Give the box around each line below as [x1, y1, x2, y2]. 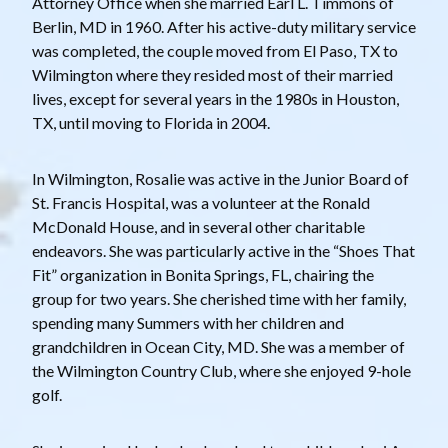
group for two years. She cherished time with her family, [32, 288, 406, 308]
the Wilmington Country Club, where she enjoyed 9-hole [32, 360, 411, 380]
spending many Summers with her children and [32, 312, 344, 332]
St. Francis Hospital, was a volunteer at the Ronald [32, 192, 370, 212]
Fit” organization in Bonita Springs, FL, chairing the [32, 264, 374, 284]
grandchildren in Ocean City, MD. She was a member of [32, 336, 405, 356]
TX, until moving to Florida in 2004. [32, 112, 270, 132]
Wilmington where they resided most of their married [32, 64, 393, 84]
